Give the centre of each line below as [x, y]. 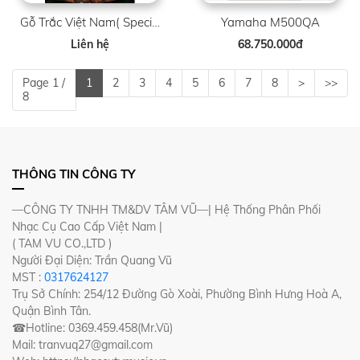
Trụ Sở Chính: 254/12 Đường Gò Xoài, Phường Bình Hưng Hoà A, [177, 294]
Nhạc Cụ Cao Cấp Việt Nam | [87, 227]
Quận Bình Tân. [51, 311]
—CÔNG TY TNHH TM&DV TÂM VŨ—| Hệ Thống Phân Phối [166, 210]
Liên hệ [90, 44]
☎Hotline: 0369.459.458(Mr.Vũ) [92, 328]
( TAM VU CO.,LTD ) [62, 243]
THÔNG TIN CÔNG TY [74, 174]
